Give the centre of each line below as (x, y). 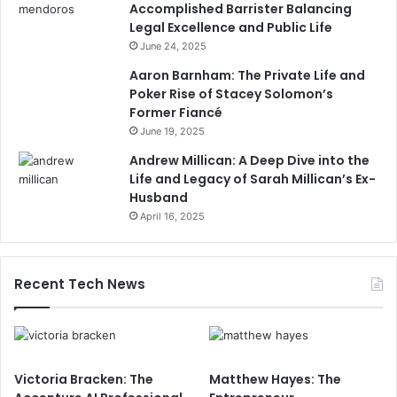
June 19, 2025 (172, 132)
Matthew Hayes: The (276, 380)
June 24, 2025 (173, 47)
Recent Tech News (80, 284)
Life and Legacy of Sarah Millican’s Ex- (253, 179)
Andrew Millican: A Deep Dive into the (249, 161)
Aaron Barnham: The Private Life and (247, 76)
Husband (159, 198)
